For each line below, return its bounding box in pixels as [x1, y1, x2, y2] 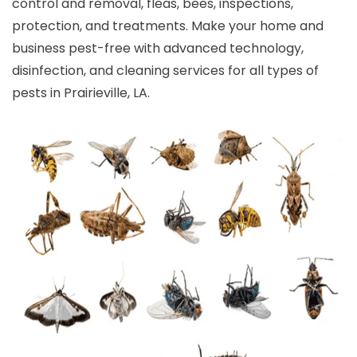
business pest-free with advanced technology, [12, 39, 304, 57]
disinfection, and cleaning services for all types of [12, 61, 319, 80]
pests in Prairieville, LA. [12, 84, 150, 102]
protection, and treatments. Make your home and [12, 17, 324, 35]
